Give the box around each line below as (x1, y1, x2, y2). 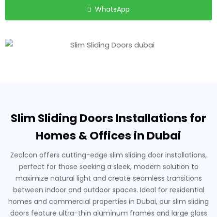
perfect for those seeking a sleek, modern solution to (18, 162, 199, 171)
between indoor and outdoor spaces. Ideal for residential (13, 185, 204, 195)
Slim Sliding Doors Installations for (11, 110, 206, 126)
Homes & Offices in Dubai (36, 128, 181, 143)
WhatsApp (95, 4, 130, 14)
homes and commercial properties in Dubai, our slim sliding (8, 197, 209, 206)
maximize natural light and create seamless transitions (15, 173, 202, 183)
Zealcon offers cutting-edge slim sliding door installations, (10, 150, 207, 160)
